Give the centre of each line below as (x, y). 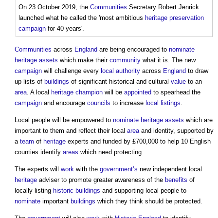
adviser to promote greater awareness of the (101, 180)
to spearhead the (176, 92)
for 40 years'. (65, 29)
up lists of (29, 82)
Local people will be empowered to (64, 120)
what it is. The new (168, 60)
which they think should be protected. (149, 201)
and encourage (64, 103)
